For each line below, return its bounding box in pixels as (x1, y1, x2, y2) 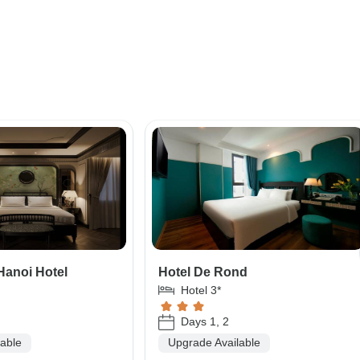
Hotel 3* (180, 283, 221, 297)
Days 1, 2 (180, 315, 229, 329)
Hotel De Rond (157, 264, 247, 279)
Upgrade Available (167, 336, 260, 350)
